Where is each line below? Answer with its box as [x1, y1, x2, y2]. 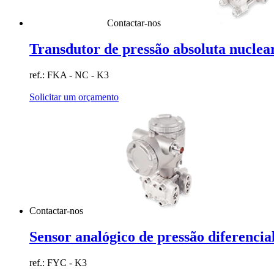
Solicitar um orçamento [29, 91, 119, 102]
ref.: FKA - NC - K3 [29, 69, 109, 80]
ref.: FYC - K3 [29, 257, 87, 268]
